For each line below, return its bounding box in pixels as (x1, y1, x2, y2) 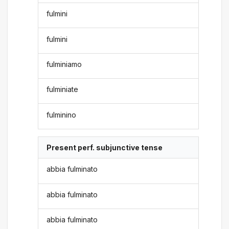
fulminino (47, 110, 77, 119)
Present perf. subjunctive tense (47, 143, 163, 152)
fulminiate (47, 85, 79, 94)
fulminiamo (47, 59, 82, 68)
